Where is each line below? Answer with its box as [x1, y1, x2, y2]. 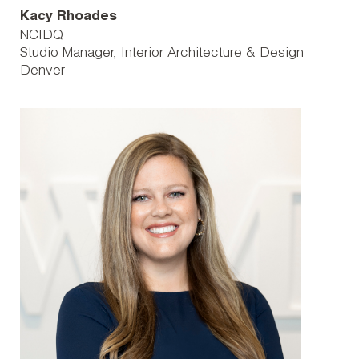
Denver [20, 65, 65, 79]
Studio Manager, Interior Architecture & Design [20, 47, 304, 61]
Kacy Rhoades [20, 10, 117, 24]
